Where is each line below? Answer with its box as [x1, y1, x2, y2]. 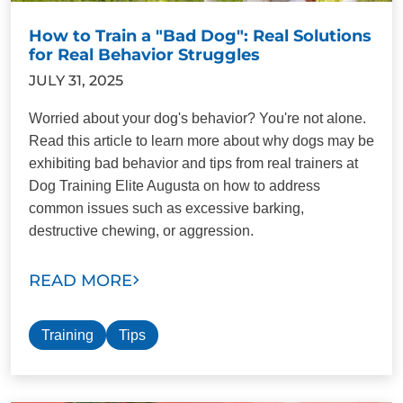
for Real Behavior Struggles [29, 44, 260, 65]
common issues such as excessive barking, [29, 200, 304, 216]
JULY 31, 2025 [29, 71, 123, 89]
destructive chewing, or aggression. [29, 222, 254, 238]
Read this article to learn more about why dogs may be [29, 132, 374, 148]
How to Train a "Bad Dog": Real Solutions [29, 25, 372, 46]
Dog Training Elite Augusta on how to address [29, 177, 320, 193]
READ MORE [29, 270, 132, 291]
